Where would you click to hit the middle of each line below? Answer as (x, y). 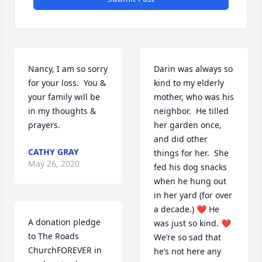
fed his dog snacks (190, 167)
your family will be (64, 97)
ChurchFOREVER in (65, 250)
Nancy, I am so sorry (68, 69)
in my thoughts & (62, 111)
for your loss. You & (67, 83)
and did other (181, 139)
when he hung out (190, 181)
